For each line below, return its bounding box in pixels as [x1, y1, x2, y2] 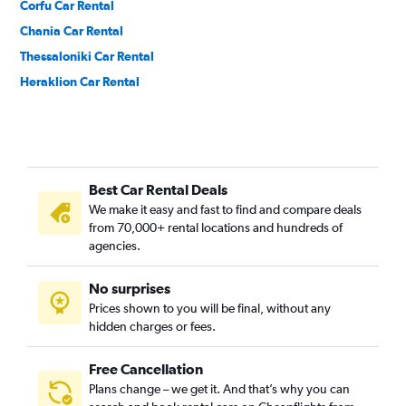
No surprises [89, 280, 170, 296]
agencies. [89, 238, 140, 253]
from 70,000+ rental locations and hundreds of [89, 220, 343, 235]
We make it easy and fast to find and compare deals [89, 202, 362, 217]
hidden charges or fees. [89, 319, 216, 333]
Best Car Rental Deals [89, 181, 227, 198]
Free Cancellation [89, 361, 203, 377]
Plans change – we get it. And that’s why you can [89, 382, 350, 396]
